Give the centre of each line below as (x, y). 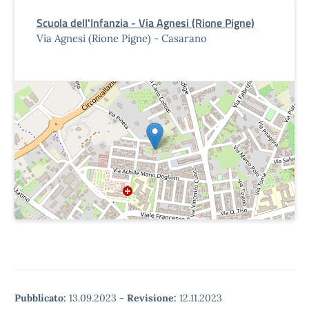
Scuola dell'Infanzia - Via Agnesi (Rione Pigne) (146, 22)
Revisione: (152, 298)
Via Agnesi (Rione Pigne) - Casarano (122, 38)
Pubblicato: (40, 298)
